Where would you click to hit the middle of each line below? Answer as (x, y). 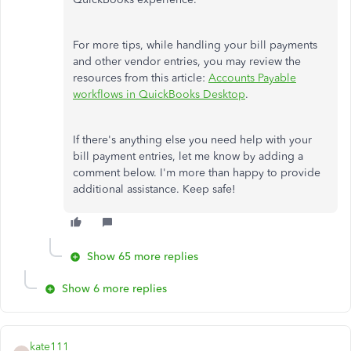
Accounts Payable (252, 78)
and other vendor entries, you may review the (187, 61)
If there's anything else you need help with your (192, 139)
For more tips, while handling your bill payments (195, 45)
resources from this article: (141, 78)
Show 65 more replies (143, 256)
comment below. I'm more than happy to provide (197, 172)
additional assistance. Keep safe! (154, 189)
